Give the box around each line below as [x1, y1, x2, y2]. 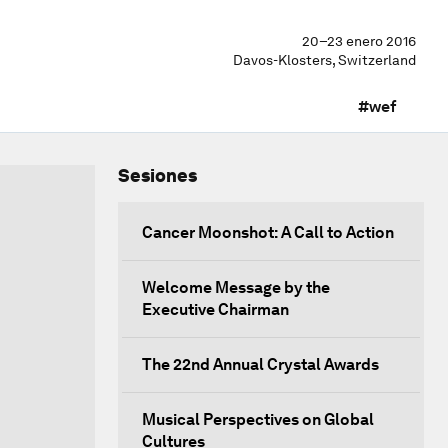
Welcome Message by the [142, 278, 330, 297]
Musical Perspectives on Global [142, 410, 374, 429]
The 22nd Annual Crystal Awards [142, 355, 379, 374]
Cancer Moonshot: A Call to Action [142, 223, 394, 242]
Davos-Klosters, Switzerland [233, 52, 416, 68]
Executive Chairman [142, 300, 289, 319]
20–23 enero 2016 [302, 33, 416, 49]
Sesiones [118, 165, 197, 186]
